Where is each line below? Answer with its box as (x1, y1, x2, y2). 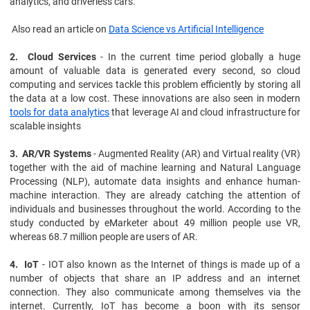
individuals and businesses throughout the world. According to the (10, 203, 300, 215)
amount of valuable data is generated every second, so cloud (10, 65, 300, 76)
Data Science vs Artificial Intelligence (109, 24, 264, 35)
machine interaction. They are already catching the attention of (10, 190, 300, 201)
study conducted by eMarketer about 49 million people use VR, (10, 217, 300, 228)
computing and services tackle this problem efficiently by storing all (10, 79, 300, 90)
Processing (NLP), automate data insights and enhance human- (10, 176, 300, 187)
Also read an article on (10, 24, 109, 35)
